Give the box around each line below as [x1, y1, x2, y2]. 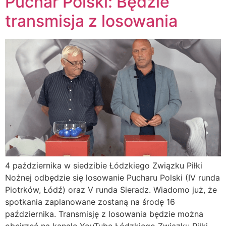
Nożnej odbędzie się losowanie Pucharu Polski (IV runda [5, 173, 220, 183]
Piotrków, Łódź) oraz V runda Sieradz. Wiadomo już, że [5, 185, 217, 195]
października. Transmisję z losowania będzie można [5, 209, 203, 219]
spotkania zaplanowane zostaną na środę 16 [5, 197, 175, 207]
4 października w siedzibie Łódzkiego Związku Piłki [5, 160, 202, 171]
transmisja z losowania [5, 11, 178, 31]
